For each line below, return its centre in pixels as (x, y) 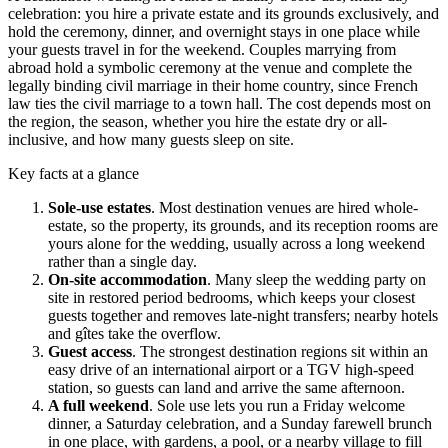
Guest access (90, 351)
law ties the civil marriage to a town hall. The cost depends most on (219, 103)
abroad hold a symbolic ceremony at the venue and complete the (210, 67)
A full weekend (98, 405)
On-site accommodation (127, 279)
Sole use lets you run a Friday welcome (281, 405)
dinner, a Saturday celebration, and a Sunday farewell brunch (240, 423)
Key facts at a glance (73, 173)
